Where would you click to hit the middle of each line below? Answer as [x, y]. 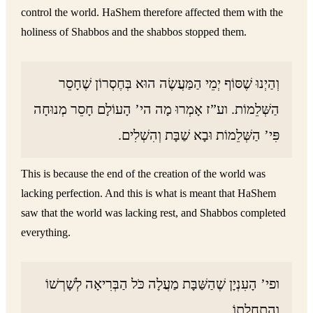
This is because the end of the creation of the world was [144, 174]
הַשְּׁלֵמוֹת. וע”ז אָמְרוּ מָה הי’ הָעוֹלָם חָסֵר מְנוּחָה [157, 109]
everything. [46, 233]
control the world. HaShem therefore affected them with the [152, 13]
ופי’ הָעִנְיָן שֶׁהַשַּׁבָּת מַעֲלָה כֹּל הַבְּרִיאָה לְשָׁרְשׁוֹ [163, 284]
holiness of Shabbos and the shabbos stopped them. [134, 32]
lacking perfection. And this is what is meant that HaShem [149, 194]
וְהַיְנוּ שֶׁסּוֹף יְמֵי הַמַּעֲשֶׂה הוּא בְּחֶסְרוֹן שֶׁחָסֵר [169, 83]
